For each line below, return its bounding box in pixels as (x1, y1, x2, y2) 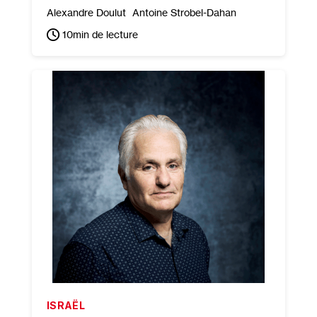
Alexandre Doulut (46, 6, 126, 18)
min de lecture (72, 28, 138, 40)
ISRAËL (46, 299, 86, 311)
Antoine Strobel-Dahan (132, 6, 236, 18)
